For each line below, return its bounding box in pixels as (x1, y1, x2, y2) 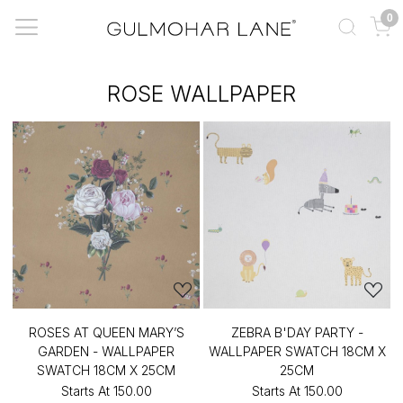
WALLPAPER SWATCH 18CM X (208, 344, 386, 359)
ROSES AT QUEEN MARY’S (28, 325, 184, 340)
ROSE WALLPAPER (107, 80, 296, 107)
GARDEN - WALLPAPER (38, 344, 175, 359)
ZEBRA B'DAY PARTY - (230, 325, 363, 340)
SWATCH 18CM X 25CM (37, 363, 175, 378)
